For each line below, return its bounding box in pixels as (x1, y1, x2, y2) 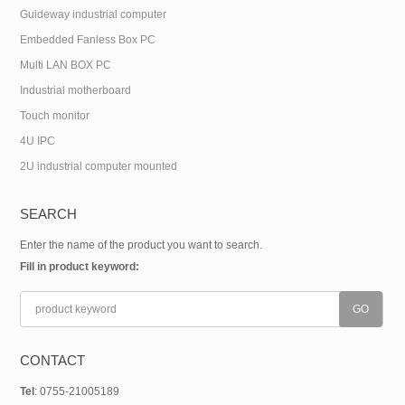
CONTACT (19, 353, 85, 368)
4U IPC (19, 135, 55, 147)
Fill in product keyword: (19, 260, 139, 273)
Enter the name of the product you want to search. (19, 239, 262, 251)
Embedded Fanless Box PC (19, 33, 155, 46)
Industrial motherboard (19, 84, 131, 97)
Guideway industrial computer (19, 8, 166, 21)
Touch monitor (19, 109, 89, 122)
